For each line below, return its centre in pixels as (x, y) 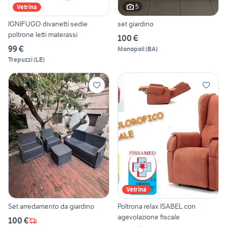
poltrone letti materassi (43, 34)
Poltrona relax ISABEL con (157, 206)
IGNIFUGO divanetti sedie (48, 24)
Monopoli (131, 49)
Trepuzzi (20, 59)
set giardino (136, 24)
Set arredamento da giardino (51, 206)
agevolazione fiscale (149, 217)
